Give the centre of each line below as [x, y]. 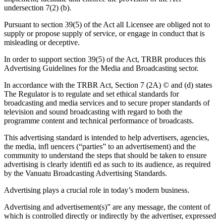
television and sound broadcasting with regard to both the [93, 111]
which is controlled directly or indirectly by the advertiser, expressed [110, 216]
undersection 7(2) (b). [38, 7]
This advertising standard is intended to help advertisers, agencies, [107, 137]
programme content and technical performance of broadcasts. [99, 120]
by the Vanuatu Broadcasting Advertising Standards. [85, 173]
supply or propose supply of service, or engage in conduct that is [104, 33]
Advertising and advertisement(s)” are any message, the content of [107, 207]
